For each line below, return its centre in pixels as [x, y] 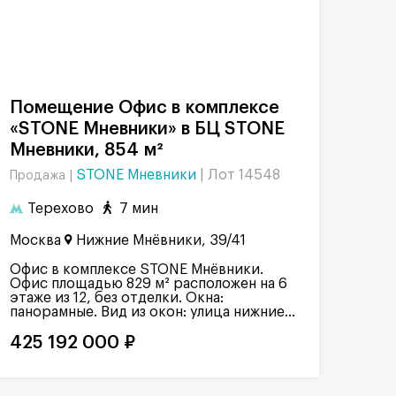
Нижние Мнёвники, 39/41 [161, 240]
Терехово [61, 209]
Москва [35, 240]
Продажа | [43, 176]
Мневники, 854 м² [86, 151]
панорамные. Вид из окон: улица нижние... [152, 312]
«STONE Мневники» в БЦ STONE [147, 129]
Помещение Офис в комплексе [16, 108]
